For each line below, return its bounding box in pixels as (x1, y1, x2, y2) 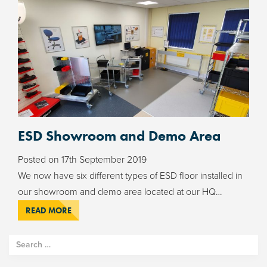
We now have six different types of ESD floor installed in (18, 169, 243, 182)
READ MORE (26, 204, 72, 216)
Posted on (18, 153, 61, 166)
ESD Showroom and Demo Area (18, 126, 221, 145)
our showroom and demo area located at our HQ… (18, 185, 222, 198)
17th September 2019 (61, 153, 147, 166)
